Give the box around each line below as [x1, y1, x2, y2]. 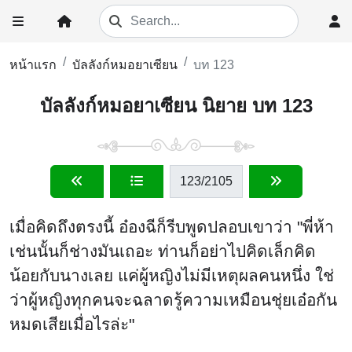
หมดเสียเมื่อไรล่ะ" [9, 314, 134, 333]
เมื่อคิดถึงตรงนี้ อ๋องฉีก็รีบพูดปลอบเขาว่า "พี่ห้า [9, 217, 334, 236]
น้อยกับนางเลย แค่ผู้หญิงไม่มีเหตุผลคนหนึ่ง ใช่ [9, 266, 334, 284]
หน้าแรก [9, 58, 57, 71]
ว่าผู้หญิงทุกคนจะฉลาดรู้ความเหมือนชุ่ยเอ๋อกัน [9, 290, 337, 309]
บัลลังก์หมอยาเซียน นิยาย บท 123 [39, 94, 313, 116]
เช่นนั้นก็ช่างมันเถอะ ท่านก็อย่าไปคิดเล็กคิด [9, 241, 316, 260]
